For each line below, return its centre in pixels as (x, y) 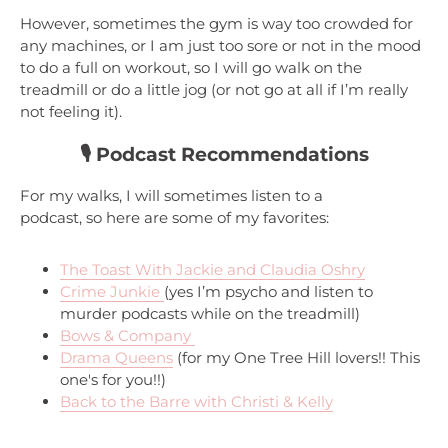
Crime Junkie (112, 292)
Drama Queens (116, 358)
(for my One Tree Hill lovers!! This (296, 358)
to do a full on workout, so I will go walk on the (191, 67)
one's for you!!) (113, 380)
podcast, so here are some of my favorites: (174, 218)
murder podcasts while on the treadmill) (210, 314)
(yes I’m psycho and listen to (268, 292)
